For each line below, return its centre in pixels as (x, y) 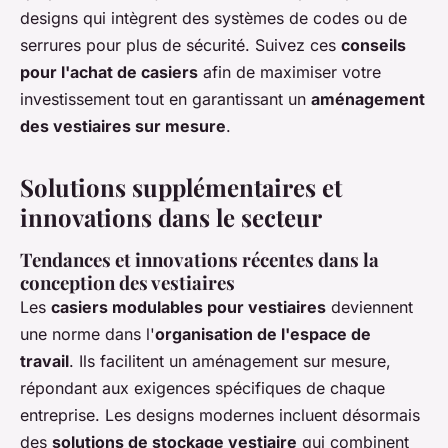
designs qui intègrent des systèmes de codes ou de (213, 18)
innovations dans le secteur (171, 217)
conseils (373, 45)
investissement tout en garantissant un (165, 99)
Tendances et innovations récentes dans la (199, 259)
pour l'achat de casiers (109, 72)
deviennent (369, 307)
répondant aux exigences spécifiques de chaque (202, 388)
